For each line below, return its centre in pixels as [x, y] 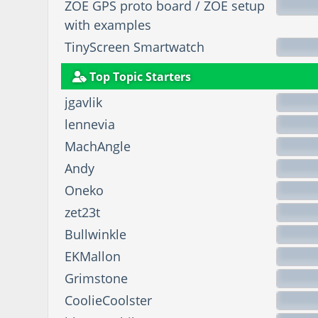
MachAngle [98, 146]
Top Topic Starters [139, 76]
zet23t [83, 212]
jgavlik [84, 102]
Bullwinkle [96, 234]
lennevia [90, 124]
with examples [108, 25]
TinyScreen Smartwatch [135, 47]
